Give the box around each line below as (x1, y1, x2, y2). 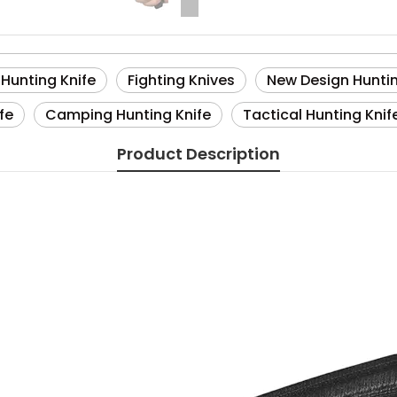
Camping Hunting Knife (45, 105, 211, 125)
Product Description (117, 143, 280, 165)
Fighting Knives (128, 70, 235, 90)
